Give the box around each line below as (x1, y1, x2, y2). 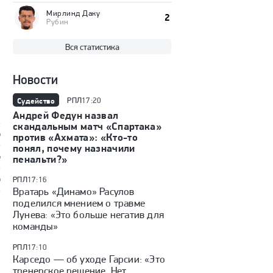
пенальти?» (13, 153, 68, 165)
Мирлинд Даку (46, 9, 101, 18)
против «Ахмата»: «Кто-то (13, 131, 138, 143)
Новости (13, 73, 58, 87)
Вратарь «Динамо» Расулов (13, 185, 135, 197)
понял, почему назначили (13, 142, 135, 154)
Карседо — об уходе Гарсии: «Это (13, 253, 165, 265)
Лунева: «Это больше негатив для (13, 208, 164, 221)
